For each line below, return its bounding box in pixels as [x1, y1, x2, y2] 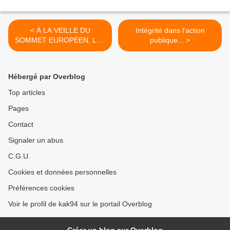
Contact [8, 120, 33, 129]
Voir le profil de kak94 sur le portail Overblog [8, 200, 152, 208]
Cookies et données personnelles [8, 168, 117, 177]
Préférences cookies [8, 184, 74, 193]
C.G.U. [8, 152, 30, 161]
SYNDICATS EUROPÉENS [17, 46, 103, 54]
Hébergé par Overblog [8, 72, 85, 81]
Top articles [8, 88, 45, 97]
